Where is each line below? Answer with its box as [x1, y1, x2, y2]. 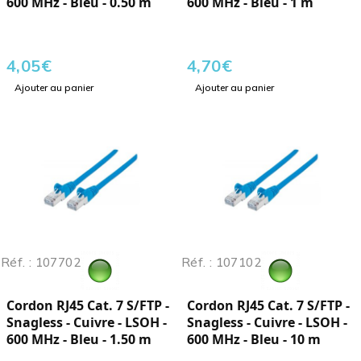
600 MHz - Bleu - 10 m [187, 330, 321, 349]
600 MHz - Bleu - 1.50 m [6, 330, 151, 349]
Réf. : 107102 [181, 255, 261, 271]
